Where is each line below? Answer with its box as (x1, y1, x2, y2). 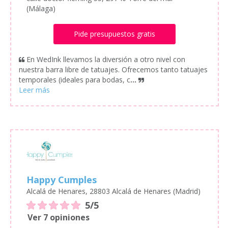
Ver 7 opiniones (27, 211, 90, 223)
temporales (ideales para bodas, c (19, 74, 130, 84)
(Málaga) (26, 3, 55, 13)
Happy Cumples (26, 173, 97, 186)
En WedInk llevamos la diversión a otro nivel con (26, 54, 185, 64)
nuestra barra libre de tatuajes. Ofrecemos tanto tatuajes (19, 64, 208, 74)
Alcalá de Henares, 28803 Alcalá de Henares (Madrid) (26, 186, 201, 196)
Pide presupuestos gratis (73, 28, 155, 39)
